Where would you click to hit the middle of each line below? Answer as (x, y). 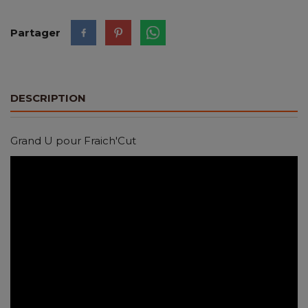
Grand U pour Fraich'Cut (73, 140)
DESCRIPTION (48, 98)
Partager (35, 33)
